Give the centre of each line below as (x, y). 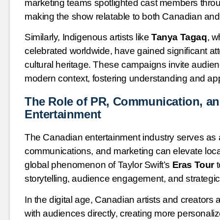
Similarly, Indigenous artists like (88, 37)
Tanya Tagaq (179, 37)
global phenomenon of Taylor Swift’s (98, 165)
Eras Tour (193, 165)
